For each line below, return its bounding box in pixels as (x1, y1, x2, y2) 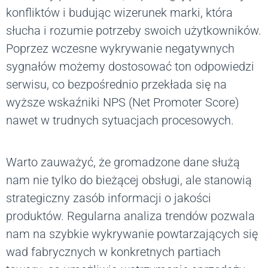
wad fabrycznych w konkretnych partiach (6, 245, 221, 260)
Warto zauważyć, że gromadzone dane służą (6, 155, 240, 170)
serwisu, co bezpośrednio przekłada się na (6, 77, 227, 92)
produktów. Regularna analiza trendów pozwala (6, 209, 255, 224)
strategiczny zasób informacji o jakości (6, 191, 211, 206)
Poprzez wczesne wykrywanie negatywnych (6, 41, 234, 56)
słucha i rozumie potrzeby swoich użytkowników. (6, 23, 261, 38)
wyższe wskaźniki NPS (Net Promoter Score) (6, 95, 239, 110)
